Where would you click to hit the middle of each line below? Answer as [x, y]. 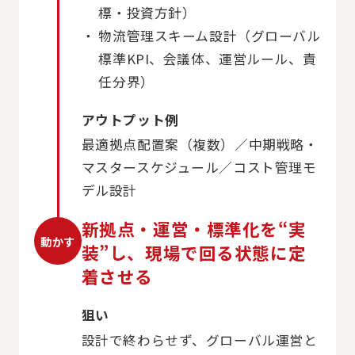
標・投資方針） [147, 12]
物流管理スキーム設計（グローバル [210, 35]
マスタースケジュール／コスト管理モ [199, 168]
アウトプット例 [130, 119]
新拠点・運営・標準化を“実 [194, 229]
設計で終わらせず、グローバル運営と [199, 340]
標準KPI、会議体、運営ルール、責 [208, 58]
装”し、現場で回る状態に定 [194, 253]
